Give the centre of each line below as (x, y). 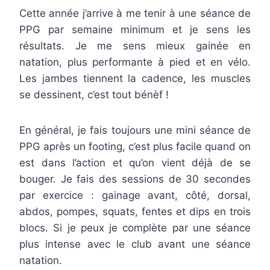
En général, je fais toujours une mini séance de (135, 130)
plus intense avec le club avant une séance (135, 244)
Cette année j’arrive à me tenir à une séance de (135, 14)
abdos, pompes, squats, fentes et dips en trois (135, 212)
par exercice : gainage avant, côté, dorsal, (135, 196)
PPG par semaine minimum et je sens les (135, 30)
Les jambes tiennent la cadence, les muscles (135, 79)
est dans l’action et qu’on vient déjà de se (135, 163)
